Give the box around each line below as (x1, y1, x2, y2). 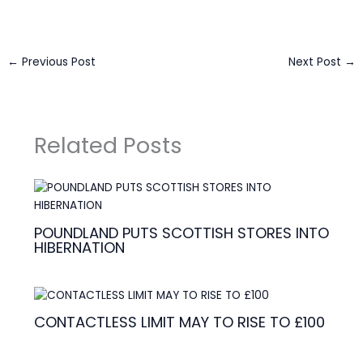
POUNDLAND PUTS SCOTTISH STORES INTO (33, 222, 329, 243)
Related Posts (33, 130, 182, 162)
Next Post (288, 53, 344, 70)
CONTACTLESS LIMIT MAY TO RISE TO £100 (33, 312, 325, 333)
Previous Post (19, 53, 96, 70)
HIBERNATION (33, 237, 125, 258)
